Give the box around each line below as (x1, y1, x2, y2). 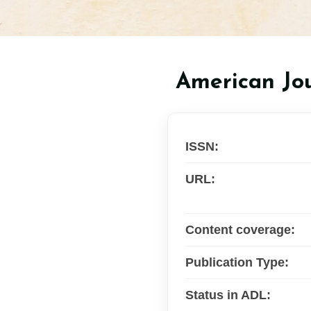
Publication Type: (185, 255, 289, 269)
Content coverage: (185, 222, 295, 237)
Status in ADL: (185, 287, 271, 302)
